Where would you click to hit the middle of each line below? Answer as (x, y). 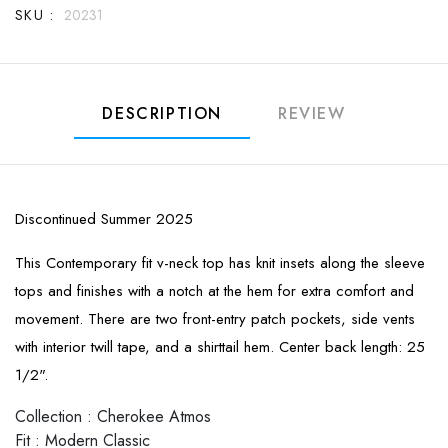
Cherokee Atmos (154, 416)
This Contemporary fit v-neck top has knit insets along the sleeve (220, 262)
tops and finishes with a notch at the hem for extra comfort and (214, 290)
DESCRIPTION (162, 113)
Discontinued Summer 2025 (104, 218)
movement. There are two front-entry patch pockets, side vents (215, 318)
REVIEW (312, 113)
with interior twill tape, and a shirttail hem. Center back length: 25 (220, 346)
